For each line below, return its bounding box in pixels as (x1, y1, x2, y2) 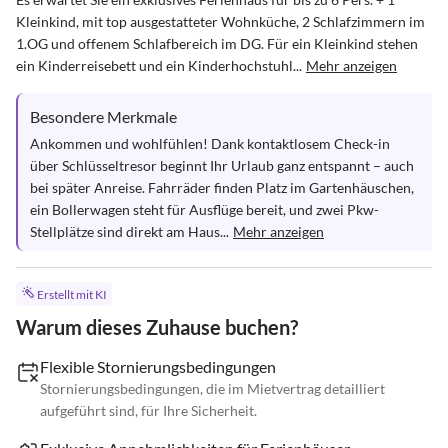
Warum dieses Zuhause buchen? (16, 315, 298, 340)
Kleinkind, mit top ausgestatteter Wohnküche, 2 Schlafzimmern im (16, 13, 428, 30)
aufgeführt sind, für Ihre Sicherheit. (40, 402, 257, 420)
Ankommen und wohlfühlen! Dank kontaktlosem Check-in (30, 135, 393, 152)
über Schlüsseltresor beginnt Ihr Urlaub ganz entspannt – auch (30, 157, 417, 174)
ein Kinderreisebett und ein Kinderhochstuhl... (16, 57, 302, 74)
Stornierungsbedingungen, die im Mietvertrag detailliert (40, 380, 385, 398)
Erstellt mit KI (36, 287, 107, 303)
